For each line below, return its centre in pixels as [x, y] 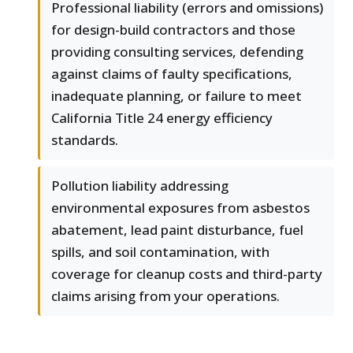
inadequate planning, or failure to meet [176, 96]
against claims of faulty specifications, [172, 74]
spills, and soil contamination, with [160, 252]
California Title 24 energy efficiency [162, 118]
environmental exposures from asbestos [180, 208]
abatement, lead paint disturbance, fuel [177, 230]
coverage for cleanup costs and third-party [187, 274]
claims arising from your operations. [165, 296]
